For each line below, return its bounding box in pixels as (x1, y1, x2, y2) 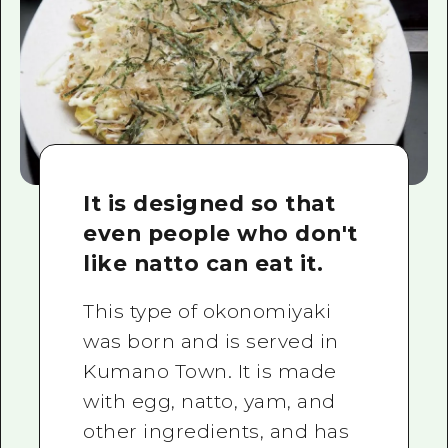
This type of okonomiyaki (83, 299, 332, 323)
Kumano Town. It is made (83, 359, 337, 383)
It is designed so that (83, 189, 336, 216)
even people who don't (83, 219, 358, 246)
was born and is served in (83, 329, 339, 353)
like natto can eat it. (83, 249, 324, 276)
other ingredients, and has (83, 419, 350, 443)
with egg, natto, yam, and (83, 389, 336, 413)
